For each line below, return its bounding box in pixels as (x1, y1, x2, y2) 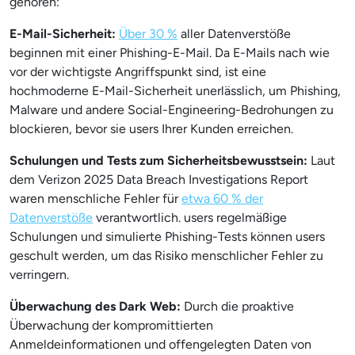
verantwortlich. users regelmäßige (93, 210, 287, 225)
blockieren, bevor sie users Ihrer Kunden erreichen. (10, 121, 293, 136)
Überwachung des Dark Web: (10, 299, 181, 314)
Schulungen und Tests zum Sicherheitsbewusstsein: (10, 153, 307, 168)
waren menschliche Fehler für (10, 191, 181, 206)
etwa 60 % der (181, 191, 263, 206)
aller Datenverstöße (177, 26, 291, 41)
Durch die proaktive (181, 299, 294, 314)
